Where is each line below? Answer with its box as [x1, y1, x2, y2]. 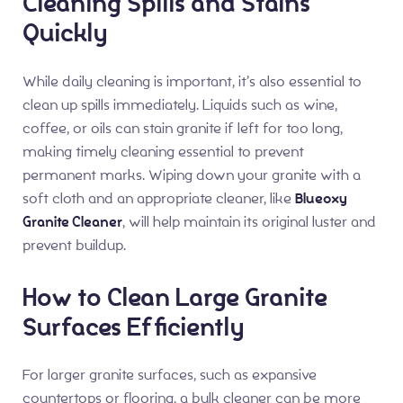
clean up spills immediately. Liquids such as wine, [22, 94, 337, 114]
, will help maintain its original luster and [122, 211, 376, 231]
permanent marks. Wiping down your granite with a [22, 165, 361, 184]
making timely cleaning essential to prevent [22, 141, 304, 161]
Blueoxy [295, 188, 347, 209]
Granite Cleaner [22, 211, 122, 232]
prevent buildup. [22, 235, 126, 255]
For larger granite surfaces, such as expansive [22, 365, 317, 385]
